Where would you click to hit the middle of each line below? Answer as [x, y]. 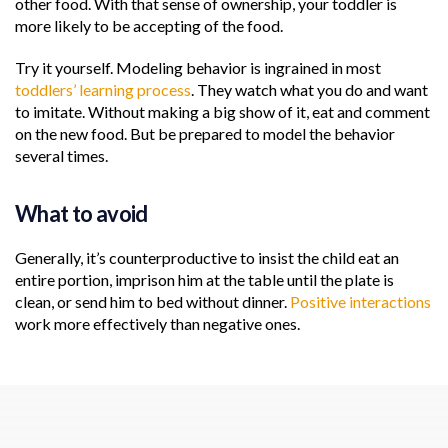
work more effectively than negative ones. [157, 323]
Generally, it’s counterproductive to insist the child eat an [207, 257]
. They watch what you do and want [309, 89]
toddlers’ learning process [103, 89]
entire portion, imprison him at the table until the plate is [204, 279]
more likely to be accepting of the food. [149, 25]
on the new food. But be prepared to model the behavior [205, 133]
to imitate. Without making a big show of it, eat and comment [222, 111]
